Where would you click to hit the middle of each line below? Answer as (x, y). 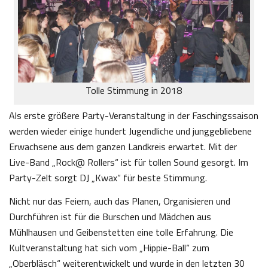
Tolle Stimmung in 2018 (134, 90)
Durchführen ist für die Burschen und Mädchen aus (110, 216)
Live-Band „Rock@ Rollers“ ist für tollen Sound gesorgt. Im (129, 162)
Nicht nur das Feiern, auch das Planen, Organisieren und (120, 201)
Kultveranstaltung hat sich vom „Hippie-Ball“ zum (109, 247)
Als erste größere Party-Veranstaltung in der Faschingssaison (134, 115)
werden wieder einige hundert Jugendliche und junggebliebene (130, 131)
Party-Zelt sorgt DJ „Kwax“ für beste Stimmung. (108, 177)
